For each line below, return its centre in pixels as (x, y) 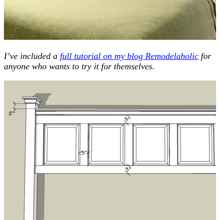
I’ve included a (32, 56)
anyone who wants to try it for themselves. (79, 66)
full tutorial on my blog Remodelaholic (129, 56)
